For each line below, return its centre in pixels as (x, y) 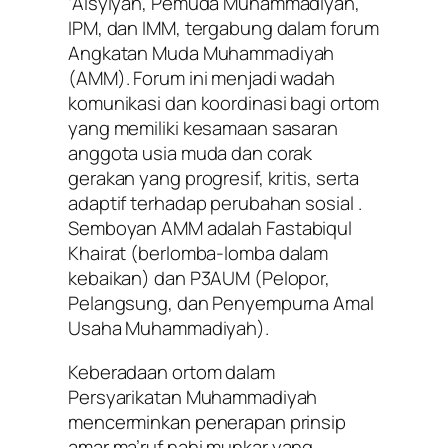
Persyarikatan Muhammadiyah (193, 396)
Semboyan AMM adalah (167, 228)
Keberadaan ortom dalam (171, 371)
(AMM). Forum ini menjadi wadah (201, 78)
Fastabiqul (309, 228)
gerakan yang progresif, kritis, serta (214, 178)
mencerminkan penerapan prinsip (207, 421)
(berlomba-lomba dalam (227, 253)
